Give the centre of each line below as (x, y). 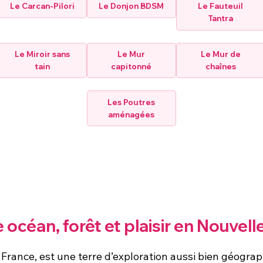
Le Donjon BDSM (131, 6)
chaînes (220, 66)
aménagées (131, 114)
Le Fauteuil (221, 6)
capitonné (131, 66)
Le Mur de (220, 54)
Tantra (221, 18)
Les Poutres (131, 102)
